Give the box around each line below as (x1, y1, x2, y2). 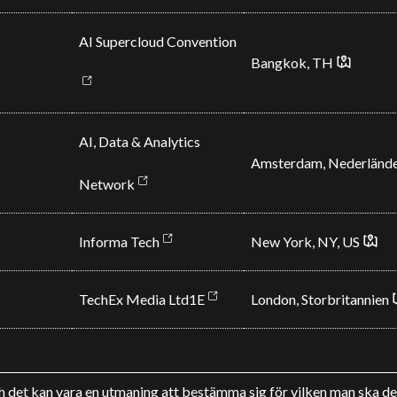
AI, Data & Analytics (78, 133, 200, 150)
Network (78, 175, 135, 192)
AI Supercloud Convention (78, 33, 237, 50)
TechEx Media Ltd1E (78, 291, 205, 307)
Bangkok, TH (250, 54, 333, 71)
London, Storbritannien (250, 291, 389, 307)
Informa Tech (78, 233, 160, 250)
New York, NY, (250, 233, 342, 250)
